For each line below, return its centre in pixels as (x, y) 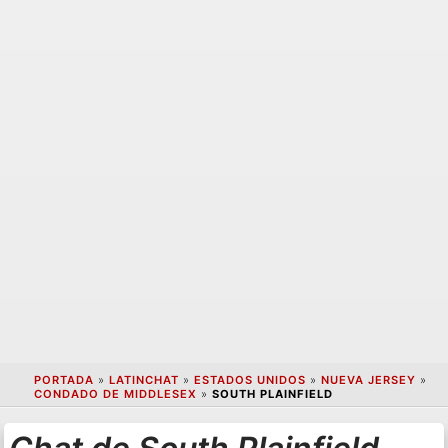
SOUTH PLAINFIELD (272, 394)
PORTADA (63, 380)
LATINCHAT (143, 380)
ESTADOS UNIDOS (249, 380)
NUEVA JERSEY (368, 380)
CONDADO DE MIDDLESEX (115, 394)
